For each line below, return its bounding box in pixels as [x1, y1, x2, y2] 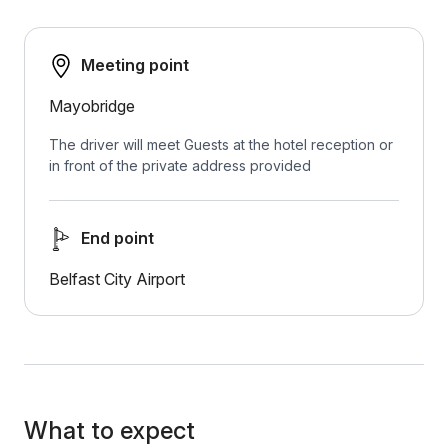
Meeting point [81, 55, 189, 75]
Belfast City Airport [49, 269, 185, 289]
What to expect [24, 416, 195, 445]
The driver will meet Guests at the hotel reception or [49, 136, 393, 153]
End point [81, 228, 154, 248]
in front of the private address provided [49, 157, 311, 174]
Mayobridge [49, 96, 135, 116]
